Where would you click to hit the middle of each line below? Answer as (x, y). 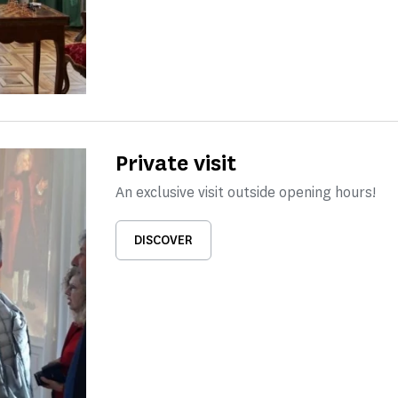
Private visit (175, 163)
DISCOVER (163, 240)
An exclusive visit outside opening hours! (245, 192)
